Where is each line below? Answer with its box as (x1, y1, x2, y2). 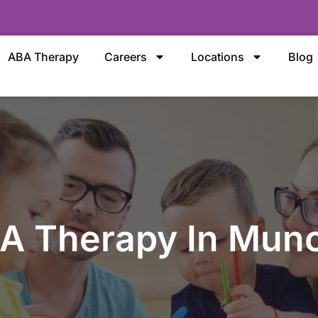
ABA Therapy (8, 50, 79, 64)
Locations (191, 50, 245, 64)
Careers (104, 50, 148, 64)
